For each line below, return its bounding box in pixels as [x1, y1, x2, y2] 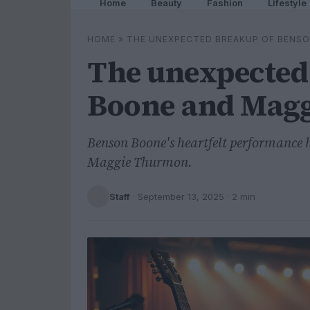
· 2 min [224, 190, 255, 202]
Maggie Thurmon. [87, 153, 192, 171]
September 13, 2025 [138, 190, 224, 202]
